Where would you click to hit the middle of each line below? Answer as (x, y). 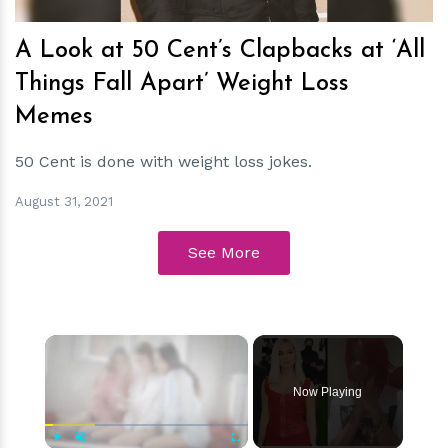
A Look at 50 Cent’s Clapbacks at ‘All (220, 51)
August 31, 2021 (64, 201)
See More (224, 252)
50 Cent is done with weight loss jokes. (163, 161)
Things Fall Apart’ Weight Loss (182, 84)
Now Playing (328, 392)
